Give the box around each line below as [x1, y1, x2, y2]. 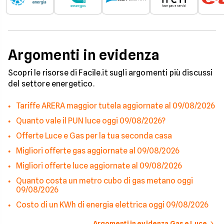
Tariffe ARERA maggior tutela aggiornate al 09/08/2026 [16, 101, 215, 110]
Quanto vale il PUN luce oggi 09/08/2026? [16, 116, 165, 125]
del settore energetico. [8, 79, 94, 88]
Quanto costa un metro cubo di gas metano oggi [16, 176, 193, 185]
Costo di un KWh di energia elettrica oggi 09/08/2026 [16, 200, 208, 209]
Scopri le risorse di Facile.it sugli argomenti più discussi [8, 68, 213, 77]
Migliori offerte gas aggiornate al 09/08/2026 [16, 146, 179, 155]
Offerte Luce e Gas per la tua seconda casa [16, 131, 172, 140]
